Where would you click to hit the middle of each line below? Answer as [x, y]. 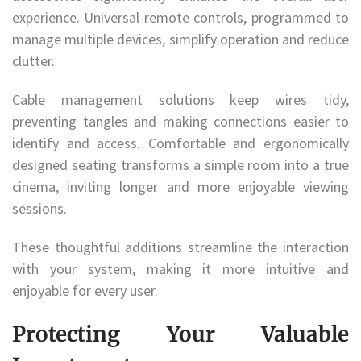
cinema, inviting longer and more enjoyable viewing [180, 187]
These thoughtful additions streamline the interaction [180, 247]
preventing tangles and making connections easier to [180, 122]
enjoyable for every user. [85, 290]
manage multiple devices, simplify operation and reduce [180, 39]
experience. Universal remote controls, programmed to [180, 18]
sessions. [41, 209]
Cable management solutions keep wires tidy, [180, 100]
